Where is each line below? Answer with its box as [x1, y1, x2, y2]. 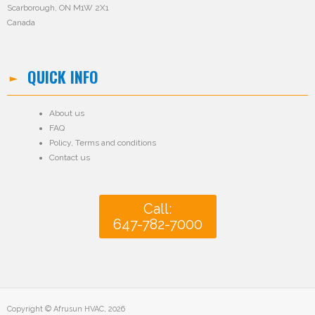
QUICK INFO [27, 65, 98, 89]
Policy [49, 138, 71, 148]
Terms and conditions [75, 138, 156, 148]
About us [49, 108, 84, 119]
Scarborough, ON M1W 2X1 [7, 3, 109, 13]
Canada [7, 18, 35, 28]
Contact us [49, 153, 90, 163]
